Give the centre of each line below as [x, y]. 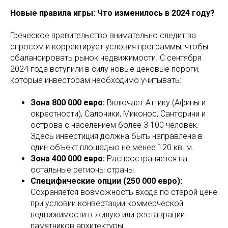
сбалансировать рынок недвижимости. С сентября [106, 58]
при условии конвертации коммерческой [107, 203]
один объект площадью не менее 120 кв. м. [112, 147]
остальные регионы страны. [83, 169]
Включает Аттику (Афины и [155, 102]
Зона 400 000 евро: [68, 158]
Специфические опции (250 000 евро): [106, 181]
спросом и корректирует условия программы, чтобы [109, 46]
